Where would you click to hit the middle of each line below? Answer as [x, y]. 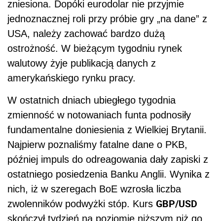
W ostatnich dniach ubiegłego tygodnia [92, 100]
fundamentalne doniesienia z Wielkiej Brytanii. [107, 129]
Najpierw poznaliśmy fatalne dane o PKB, [97, 144]
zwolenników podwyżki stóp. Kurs [82, 203]
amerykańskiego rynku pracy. [72, 78]
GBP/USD [177, 203]
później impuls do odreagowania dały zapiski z [108, 159]
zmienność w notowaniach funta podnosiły [99, 115]
